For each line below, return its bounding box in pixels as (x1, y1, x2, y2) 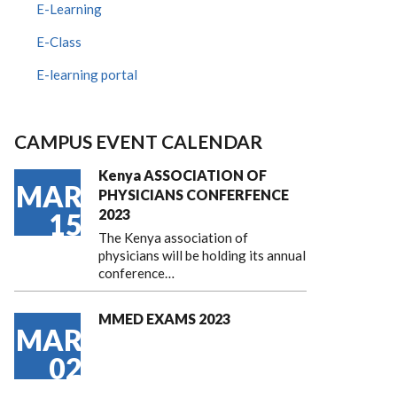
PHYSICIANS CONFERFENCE (98, 186, 289, 203)
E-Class (36, 34, 82, 50)
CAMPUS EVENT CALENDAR (14, 130, 262, 152)
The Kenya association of (98, 230, 248, 245)
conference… (98, 265, 175, 281)
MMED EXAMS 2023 (98, 310, 230, 327)
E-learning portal (36, 66, 137, 82)
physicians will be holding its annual (98, 247, 306, 263)
